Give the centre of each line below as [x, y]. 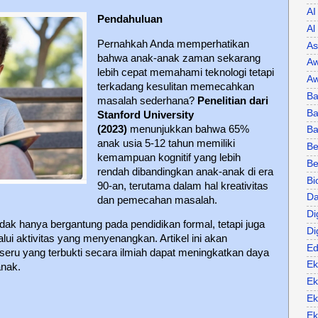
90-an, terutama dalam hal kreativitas [182, 186]
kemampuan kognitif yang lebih [169, 157]
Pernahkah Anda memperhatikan [173, 44]
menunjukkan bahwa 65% [188, 129]
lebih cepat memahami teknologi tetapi [185, 72]
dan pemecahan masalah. [157, 200]
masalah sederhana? [147, 100]
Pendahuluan [130, 19]
